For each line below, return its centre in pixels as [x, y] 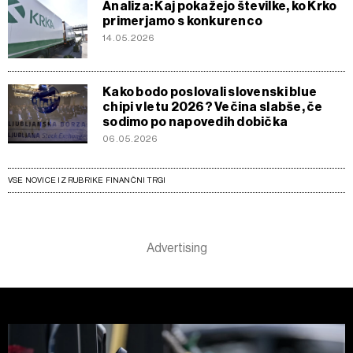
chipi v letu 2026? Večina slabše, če [213, 106]
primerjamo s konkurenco [183, 20]
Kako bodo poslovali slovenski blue [210, 91]
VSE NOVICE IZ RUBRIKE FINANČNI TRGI [87, 180]
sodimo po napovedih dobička [195, 121]
